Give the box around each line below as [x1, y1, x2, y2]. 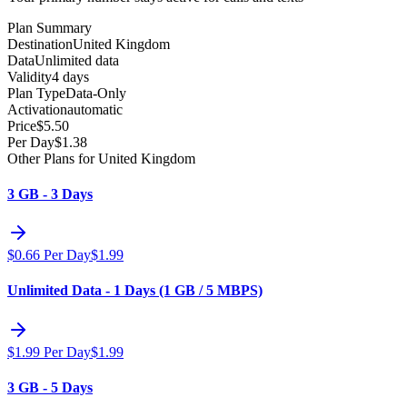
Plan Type [7, 84, 65, 101]
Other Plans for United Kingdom [7, 150, 195, 166]
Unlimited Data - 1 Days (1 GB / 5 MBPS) [7, 283, 263, 299]
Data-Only [65, 84, 126, 101]
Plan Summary [7, 19, 92, 35]
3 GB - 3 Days [7, 185, 93, 202]
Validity [7, 68, 52, 84]
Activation [7, 101, 67, 117]
